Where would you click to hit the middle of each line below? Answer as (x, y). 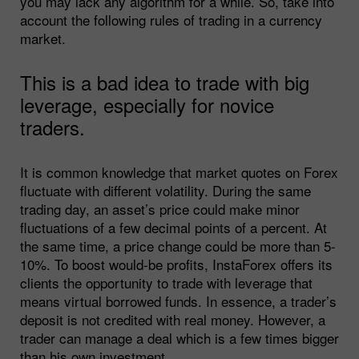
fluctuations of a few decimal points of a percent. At (173, 227)
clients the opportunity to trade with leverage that (166, 282)
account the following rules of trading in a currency (171, 19)
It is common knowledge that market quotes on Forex (179, 171)
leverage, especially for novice (147, 104)
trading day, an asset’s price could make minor (160, 208)
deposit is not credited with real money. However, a (173, 319)
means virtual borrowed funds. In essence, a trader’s (178, 301)
